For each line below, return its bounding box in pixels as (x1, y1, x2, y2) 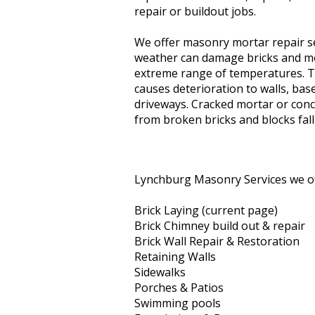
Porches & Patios (134, 280, 224, 295)
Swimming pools (134, 295, 221, 311)
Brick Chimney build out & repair (134, 218, 305, 233)
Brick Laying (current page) (134, 202, 278, 218)
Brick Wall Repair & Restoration (134, 233, 300, 249)
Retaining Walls (134, 249, 216, 264)
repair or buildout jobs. (134, 4, 256, 19)
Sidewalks (134, 264, 186, 280)
